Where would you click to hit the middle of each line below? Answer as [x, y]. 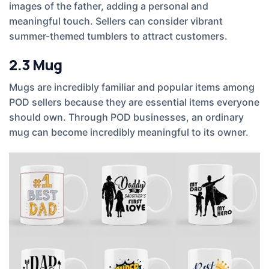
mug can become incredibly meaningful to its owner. [129, 132]
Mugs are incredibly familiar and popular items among [132, 87]
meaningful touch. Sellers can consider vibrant [116, 21]
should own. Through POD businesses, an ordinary [126, 117]
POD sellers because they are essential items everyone [134, 102]
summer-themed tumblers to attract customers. [118, 36]
